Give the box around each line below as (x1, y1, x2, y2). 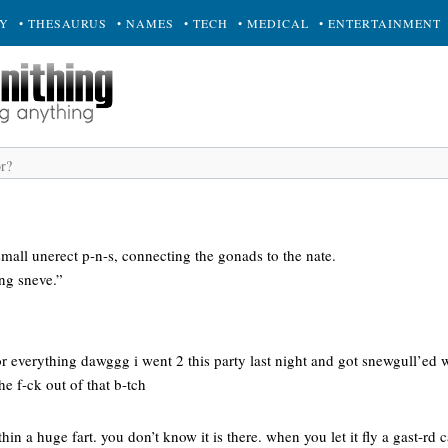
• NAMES (117, 15, 174, 31)
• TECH (184, 15, 228, 31)
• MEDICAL (238, 15, 309, 31)
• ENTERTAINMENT (319, 15, 441, 31)
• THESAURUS (19, 15, 107, 31)
